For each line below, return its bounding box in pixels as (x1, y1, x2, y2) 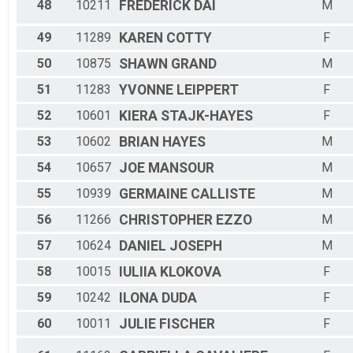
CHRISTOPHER (119, 212, 213, 229)
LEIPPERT (176, 82, 239, 98)
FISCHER (159, 316, 215, 333)
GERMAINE (119, 186, 188, 203)
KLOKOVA (160, 264, 221, 281)
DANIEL (119, 238, 166, 255)
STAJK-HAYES (161, 108, 253, 124)
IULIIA (119, 264, 157, 281)
